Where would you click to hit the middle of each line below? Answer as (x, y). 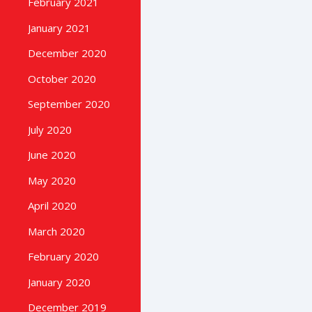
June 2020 (52, 155)
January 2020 (59, 282)
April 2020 (52, 206)
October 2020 (62, 78)
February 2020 (63, 257)
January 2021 (59, 28)
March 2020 (56, 231)
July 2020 (50, 129)
